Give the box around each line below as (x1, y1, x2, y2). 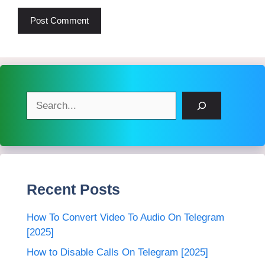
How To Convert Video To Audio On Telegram (27, 212, 224, 224)
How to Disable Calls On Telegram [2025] (27, 246, 208, 258)
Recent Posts (27, 181, 120, 198)
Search (26, 93, 57, 105)
